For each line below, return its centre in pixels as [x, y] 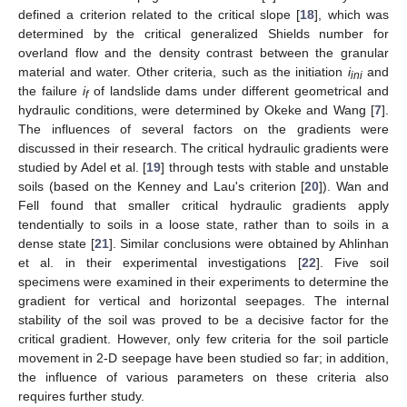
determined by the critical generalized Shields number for [203, 34]
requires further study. [81, 397]
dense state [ [56, 244]
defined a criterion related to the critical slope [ [159, 15]
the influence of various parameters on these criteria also [203, 377]
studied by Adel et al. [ [83, 168]
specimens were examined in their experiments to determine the [203, 282]
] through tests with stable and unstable [275, 168]
